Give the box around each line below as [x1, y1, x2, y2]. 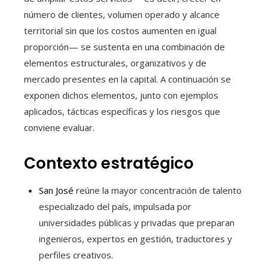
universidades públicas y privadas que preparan [39, 216, 234, 229]
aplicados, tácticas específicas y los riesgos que [24, 105, 220, 117]
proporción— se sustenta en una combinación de [24, 40, 225, 53]
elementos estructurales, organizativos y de [24, 56, 206, 69]
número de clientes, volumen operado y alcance [24, 8, 220, 20]
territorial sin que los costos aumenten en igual [24, 24, 217, 36]
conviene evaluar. [24, 121, 95, 133]
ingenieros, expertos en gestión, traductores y [39, 232, 232, 245]
